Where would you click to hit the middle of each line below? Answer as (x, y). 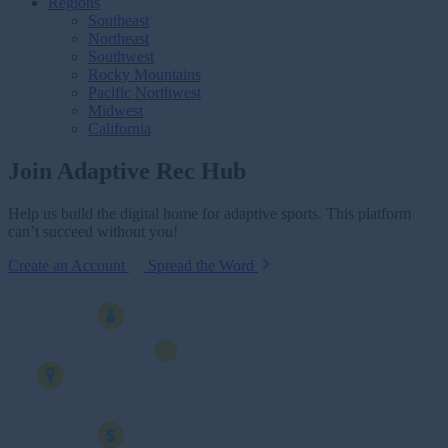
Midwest (115, 111)
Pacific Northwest (144, 93)
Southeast (118, 21)
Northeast (118, 39)
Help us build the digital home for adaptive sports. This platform (209, 213)
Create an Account (68, 265)
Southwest (121, 57)
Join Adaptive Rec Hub (127, 170)
